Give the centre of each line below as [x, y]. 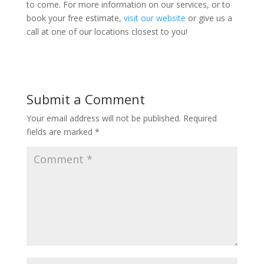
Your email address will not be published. [103, 118]
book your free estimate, [75, 18]
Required [200, 118]
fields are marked [60, 132]
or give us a [209, 18]
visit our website [154, 18]
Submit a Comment [85, 99]
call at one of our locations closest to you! [108, 32]
